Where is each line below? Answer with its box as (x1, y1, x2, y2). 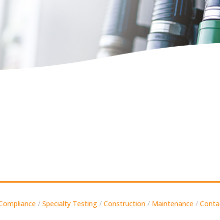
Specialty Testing (42, 199, 97, 209)
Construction (104, 199, 145, 209)
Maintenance (152, 199, 193, 209)
